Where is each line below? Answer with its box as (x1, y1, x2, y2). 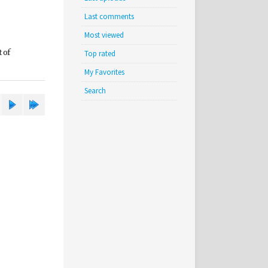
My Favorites (84, 67, 124, 77)
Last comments (84, 11, 134, 22)
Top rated (84, 48, 115, 59)
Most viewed (84, 30, 124, 40)
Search (84, 86, 106, 96)
